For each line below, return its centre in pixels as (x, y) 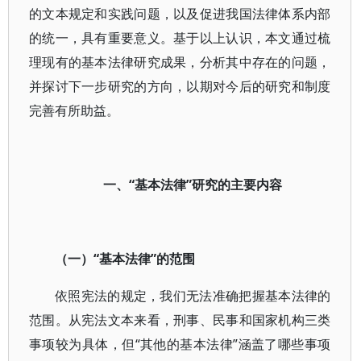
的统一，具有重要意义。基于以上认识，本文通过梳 (180, 38)
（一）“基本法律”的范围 (125, 259)
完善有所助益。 (74, 110)
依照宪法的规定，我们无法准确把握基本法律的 (193, 296)
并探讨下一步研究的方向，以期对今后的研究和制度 (180, 86)
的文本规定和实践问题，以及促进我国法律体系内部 (180, 14)
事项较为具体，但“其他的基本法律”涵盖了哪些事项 (180, 344)
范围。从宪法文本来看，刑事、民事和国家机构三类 (180, 320)
